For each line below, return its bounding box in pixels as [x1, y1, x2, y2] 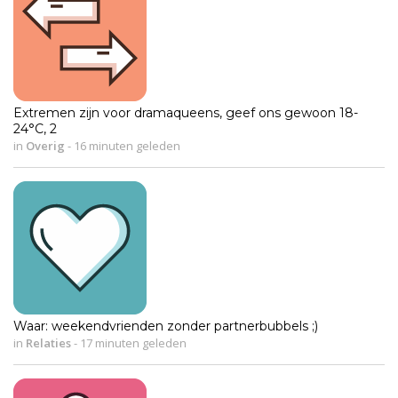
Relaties [26, 334, 71, 351]
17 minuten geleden [77, 334, 187, 351]
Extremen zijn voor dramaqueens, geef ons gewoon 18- [13, 104, 358, 121]
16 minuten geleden [71, 137, 180, 154]
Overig [26, 137, 65, 154]
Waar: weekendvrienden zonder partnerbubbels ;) [13, 317, 318, 334]
